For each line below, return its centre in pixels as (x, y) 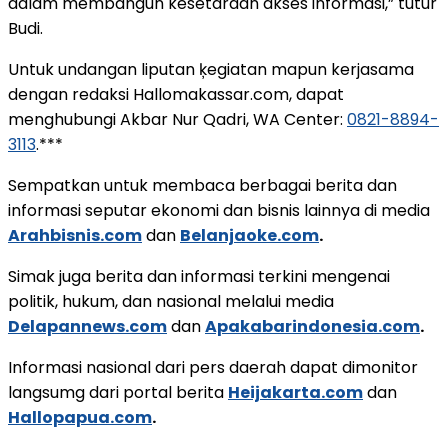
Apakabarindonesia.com (312, 326)
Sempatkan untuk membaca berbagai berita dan (202, 185)
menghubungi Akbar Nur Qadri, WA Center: (177, 119)
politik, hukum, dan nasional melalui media (171, 301)
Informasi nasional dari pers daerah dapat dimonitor (213, 367)
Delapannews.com (87, 326)
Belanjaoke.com (249, 235)
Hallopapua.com (80, 417)
